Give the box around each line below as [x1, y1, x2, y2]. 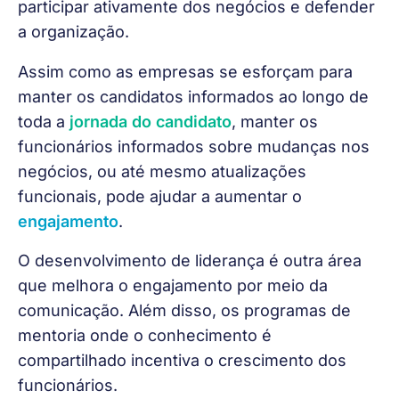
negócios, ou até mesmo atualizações [18, 161, 311, 181]
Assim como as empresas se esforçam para [18, 61, 357, 81]
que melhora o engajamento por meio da [18, 276, 332, 296]
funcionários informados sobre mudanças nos [18, 136, 374, 156]
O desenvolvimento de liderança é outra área [18, 251, 366, 271]
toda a [18, 111, 69, 131]
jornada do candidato [69, 111, 232, 131]
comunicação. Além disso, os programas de [18, 301, 355, 321]
